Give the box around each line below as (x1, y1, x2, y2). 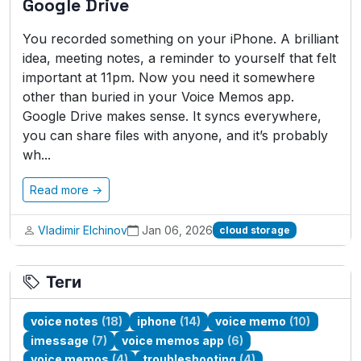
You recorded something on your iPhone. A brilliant (23, 31, 338, 47)
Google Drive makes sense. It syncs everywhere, (23, 108, 322, 124)
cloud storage (218, 223, 290, 236)
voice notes (31, 313, 99, 328)
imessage (31, 333, 89, 347)
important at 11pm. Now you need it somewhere (23, 69, 315, 85)
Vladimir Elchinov (38, 223, 127, 237)
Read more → (30, 183, 102, 197)
